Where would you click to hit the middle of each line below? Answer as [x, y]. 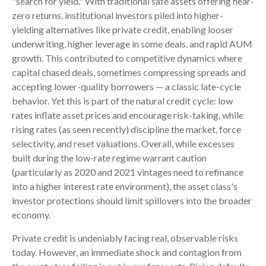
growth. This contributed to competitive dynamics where [127, 58]
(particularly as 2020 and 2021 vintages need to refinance [128, 172]
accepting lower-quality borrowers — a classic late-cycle [126, 86]
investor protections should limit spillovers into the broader [132, 200]
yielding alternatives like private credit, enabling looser [123, 29]
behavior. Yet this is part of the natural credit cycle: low [122, 100]
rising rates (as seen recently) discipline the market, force [126, 129]
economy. [31, 214]
